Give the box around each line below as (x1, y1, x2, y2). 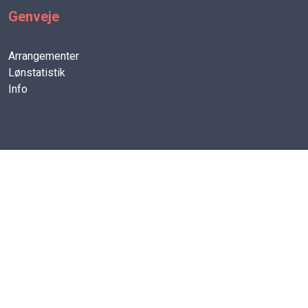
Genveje (8, 8, 59, 25)
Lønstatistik (8, 65, 65, 79)
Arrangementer (8, 49, 79, 63)
